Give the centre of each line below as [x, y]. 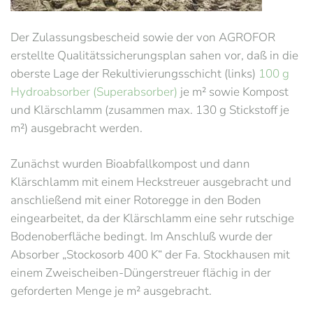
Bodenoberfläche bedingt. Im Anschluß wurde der [141, 236]
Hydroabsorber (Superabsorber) [94, 92]
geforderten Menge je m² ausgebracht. [111, 291]
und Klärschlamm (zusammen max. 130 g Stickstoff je [150, 110]
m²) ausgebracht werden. [77, 128]
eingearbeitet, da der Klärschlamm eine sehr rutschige [152, 218]
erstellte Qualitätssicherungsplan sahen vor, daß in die [154, 56]
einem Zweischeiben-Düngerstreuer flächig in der [141, 273]
